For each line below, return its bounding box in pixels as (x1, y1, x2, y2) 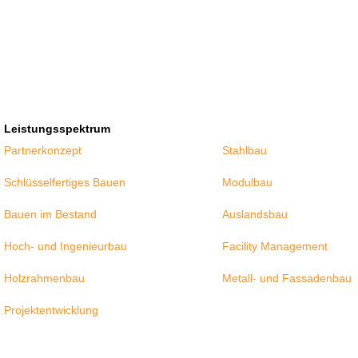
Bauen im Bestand (4, 208, 97, 221)
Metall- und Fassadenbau (221, 272, 352, 285)
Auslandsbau (221, 208, 288, 221)
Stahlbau (221, 144, 267, 157)
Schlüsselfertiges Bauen (4, 176, 126, 189)
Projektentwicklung (4, 304, 99, 317)
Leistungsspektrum (4, 122, 111, 136)
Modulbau (221, 176, 272, 189)
